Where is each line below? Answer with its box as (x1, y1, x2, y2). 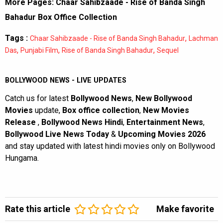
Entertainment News (126, 117, 203, 127)
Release (5, 117, 38, 127)
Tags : (5, 33, 28, 43)
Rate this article (5, 204, 70, 215)
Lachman (189, 34, 218, 43)
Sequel (157, 46, 179, 55)
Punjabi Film (20, 46, 58, 55)
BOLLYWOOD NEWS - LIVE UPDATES (5, 76, 126, 85)
